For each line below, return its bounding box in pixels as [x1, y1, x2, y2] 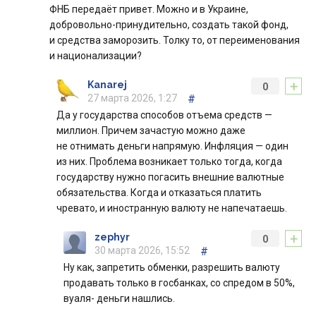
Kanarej [87, 79, 127, 91]
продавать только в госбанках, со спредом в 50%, [63, 277, 295, 289]
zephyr [95, 231, 130, 243]
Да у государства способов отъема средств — [56, 109, 272, 121]
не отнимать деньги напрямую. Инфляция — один [56, 140, 288, 152]
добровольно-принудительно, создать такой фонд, [49, 19, 288, 31]
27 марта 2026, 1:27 [87, 92, 177, 104]
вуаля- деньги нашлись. [63, 293, 175, 305]
